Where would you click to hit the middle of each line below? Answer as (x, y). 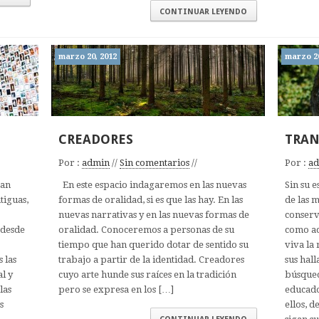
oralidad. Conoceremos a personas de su (146, 230)
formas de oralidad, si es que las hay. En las (151, 200)
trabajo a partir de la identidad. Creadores (151, 260)
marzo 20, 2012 (88, 57)
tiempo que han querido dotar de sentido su (153, 245)
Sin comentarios (155, 163)
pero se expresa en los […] (116, 289)
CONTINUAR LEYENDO (203, 12)
